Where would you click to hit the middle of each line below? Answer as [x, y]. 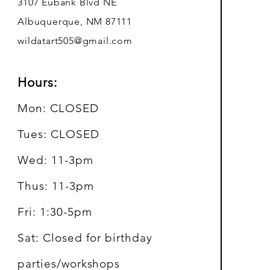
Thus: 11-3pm [56, 186]
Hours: [38, 82]
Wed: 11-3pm [55, 160]
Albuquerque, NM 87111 [75, 21]
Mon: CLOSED [58, 108]
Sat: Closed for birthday [85, 237]
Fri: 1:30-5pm [55, 212]
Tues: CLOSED [58, 134]
